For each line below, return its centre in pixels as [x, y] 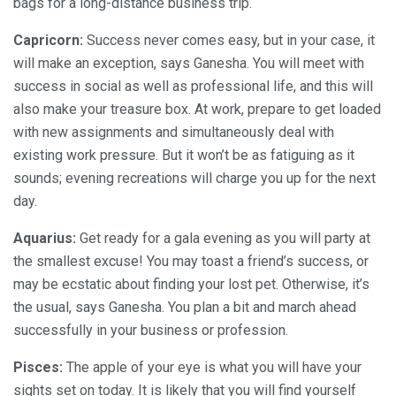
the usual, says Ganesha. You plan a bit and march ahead [185, 308]
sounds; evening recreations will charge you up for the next [194, 179]
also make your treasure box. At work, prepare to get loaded [197, 110]
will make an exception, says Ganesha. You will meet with [189, 64]
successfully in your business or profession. [151, 331]
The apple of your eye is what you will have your [212, 368]
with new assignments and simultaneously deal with [174, 133]
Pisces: [38, 368]
